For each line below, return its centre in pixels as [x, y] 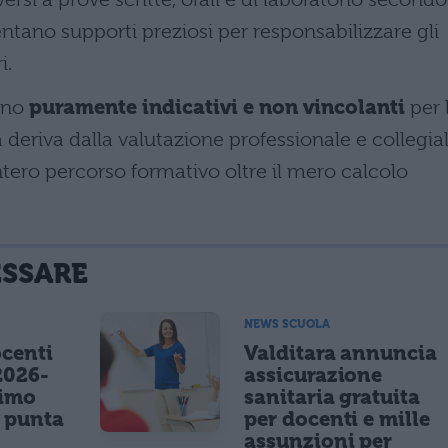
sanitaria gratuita [332, 396]
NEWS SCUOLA [287, 323]
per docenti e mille [337, 418]
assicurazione [313, 374]
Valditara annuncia [341, 352]
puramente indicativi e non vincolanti [217, 107]
